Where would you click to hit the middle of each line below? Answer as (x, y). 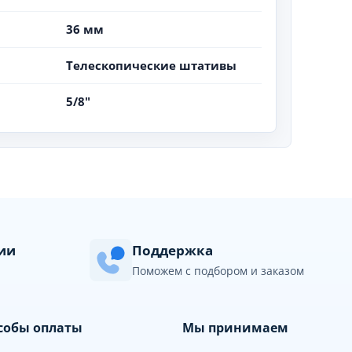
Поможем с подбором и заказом (218, 270)
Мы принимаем (235, 328)
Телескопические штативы (151, 65)
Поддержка (172, 250)
